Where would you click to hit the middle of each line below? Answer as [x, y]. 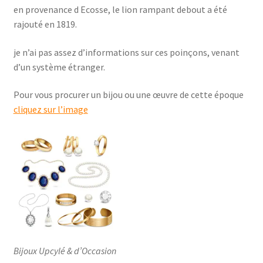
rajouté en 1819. [45, 24]
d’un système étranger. [59, 67]
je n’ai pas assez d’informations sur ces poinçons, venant [126, 52]
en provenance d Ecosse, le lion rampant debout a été [120, 10]
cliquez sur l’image [50, 109]
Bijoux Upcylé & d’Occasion [65, 250]
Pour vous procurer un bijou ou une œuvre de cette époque [128, 95]
